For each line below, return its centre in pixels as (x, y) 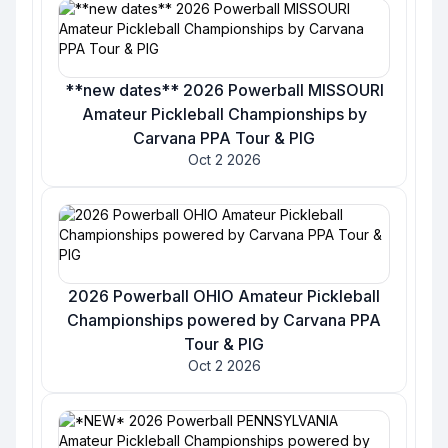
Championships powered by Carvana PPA (224, 320)
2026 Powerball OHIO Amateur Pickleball (224, 296)
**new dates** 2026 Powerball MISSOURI (224, 90)
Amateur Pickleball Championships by (224, 114)
